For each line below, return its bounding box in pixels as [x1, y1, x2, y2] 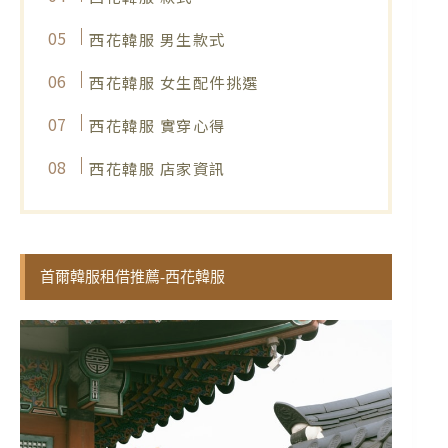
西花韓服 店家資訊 [89, 156, 226, 179]
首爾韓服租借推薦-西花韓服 [40, 268, 225, 285]
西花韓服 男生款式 [89, 27, 226, 50]
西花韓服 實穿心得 [89, 113, 226, 136]
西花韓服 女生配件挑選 [89, 70, 259, 93]
